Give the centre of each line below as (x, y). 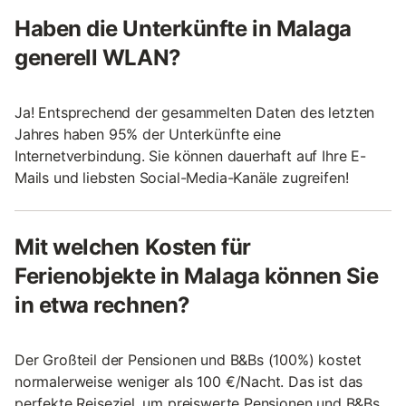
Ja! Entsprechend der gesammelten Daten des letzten (195, 112)
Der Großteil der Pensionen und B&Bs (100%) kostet (188, 359)
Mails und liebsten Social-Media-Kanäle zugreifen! (182, 177)
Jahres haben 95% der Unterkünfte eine (148, 134)
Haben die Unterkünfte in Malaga (183, 28)
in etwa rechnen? (102, 304)
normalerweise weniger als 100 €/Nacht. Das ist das (189, 381)
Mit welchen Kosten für (133, 246)
